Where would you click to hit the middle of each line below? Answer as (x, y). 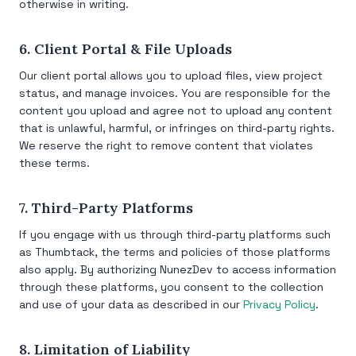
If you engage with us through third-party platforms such (175, 234)
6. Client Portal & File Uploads (126, 49)
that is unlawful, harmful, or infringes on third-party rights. (177, 128)
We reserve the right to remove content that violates (166, 145)
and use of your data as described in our (130, 304)
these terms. (54, 163)
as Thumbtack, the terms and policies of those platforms (175, 252)
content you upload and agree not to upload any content (176, 110)
